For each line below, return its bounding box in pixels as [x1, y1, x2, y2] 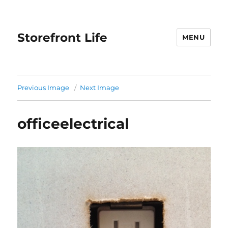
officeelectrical [17, 115, 129, 132]
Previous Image [17, 83, 70, 92]
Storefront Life [17, 30, 108, 45]
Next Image [80, 83, 120, 92]
